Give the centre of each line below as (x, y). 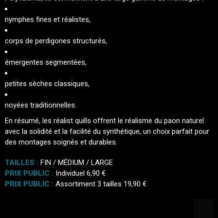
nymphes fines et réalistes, (48, 19)
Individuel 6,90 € (81, 173)
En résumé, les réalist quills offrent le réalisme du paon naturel (104, 121)
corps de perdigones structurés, (56, 41)
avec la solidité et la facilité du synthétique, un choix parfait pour (107, 131)
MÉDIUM (72, 163)
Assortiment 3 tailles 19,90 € (101, 184)
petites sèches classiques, (47, 84)
